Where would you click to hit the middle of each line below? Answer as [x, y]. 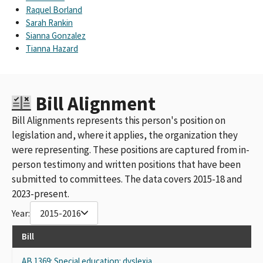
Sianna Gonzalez [56, 35]
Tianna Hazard [52, 48]
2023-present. [41, 193]
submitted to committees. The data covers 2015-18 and [127, 179]
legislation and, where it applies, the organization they [125, 135]
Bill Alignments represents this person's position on [119, 120]
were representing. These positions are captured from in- [131, 149]
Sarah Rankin [49, 22]
